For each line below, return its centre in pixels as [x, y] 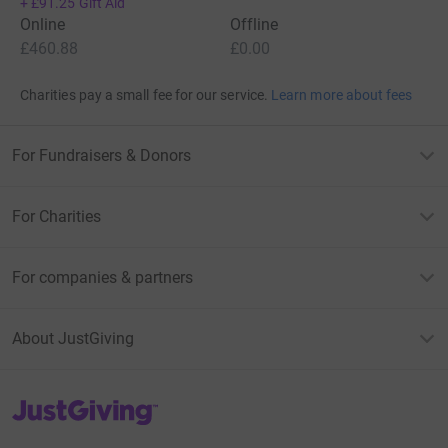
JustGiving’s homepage [83, 405]
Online [43, 24]
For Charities [56, 216]
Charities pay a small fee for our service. [144, 95]
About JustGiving [73, 338]
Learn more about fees [342, 95]
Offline [254, 24]
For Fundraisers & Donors [101, 155]
